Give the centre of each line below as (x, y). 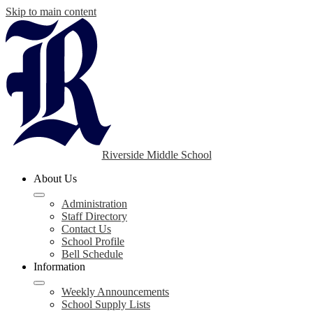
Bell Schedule (92, 254)
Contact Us (86, 229)
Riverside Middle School (156, 155)
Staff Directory (94, 216)
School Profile (93, 241)
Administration (94, 204)
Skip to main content (51, 12)
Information (59, 267)
